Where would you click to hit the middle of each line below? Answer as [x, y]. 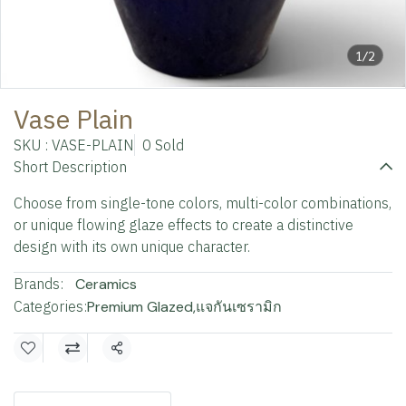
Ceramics [106, 284]
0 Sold [163, 145]
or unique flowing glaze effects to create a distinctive [184, 225]
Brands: [39, 284]
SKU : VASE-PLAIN [74, 145]
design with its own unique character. [132, 246]
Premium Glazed [140, 307]
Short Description [70, 167]
